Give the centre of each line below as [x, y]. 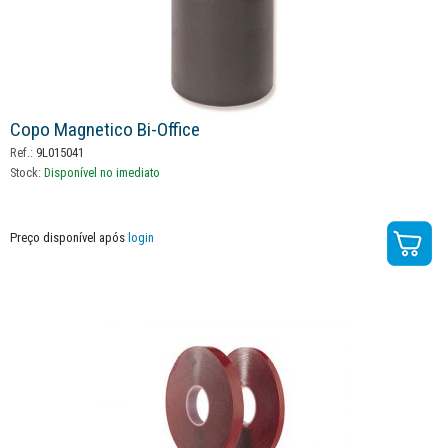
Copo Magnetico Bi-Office [105, 129]
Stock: [27, 172]
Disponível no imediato [102, 172]
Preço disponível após [69, 237]
